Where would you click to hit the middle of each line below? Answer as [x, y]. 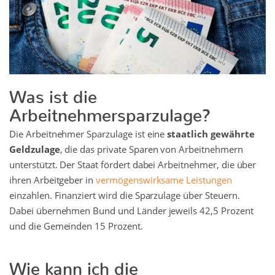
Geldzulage [35, 149]
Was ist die [53, 93]
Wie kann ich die [74, 265]
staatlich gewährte [211, 134]
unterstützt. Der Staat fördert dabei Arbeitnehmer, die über [133, 165]
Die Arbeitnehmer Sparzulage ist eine [88, 134]
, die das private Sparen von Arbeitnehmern [151, 149]
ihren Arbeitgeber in [53, 180]
